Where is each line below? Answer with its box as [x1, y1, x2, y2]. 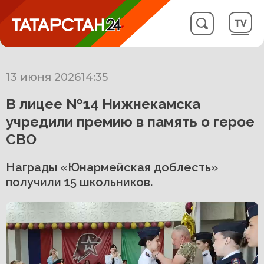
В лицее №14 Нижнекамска [6, 95, 200, 113]
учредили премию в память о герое [6, 113, 255, 130]
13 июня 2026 [6, 71, 81, 84]
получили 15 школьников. [6, 175, 153, 189]
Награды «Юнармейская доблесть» [6, 160, 218, 174]
